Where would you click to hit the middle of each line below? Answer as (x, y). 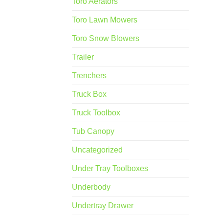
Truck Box (89, 94)
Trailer (83, 57)
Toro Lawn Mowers (105, 20)
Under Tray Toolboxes (110, 169)
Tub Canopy (93, 131)
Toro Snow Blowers (106, 39)
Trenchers (89, 76)
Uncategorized (97, 150)
